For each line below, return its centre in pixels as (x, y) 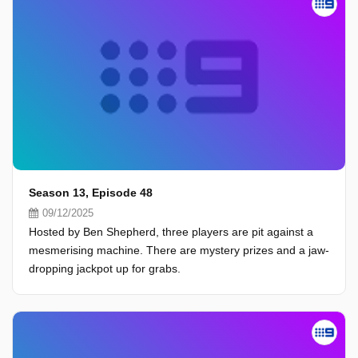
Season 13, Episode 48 (91, 193)
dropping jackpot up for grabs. (105, 268)
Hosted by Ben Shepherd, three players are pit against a (171, 232)
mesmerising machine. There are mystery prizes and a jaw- (179, 250)
